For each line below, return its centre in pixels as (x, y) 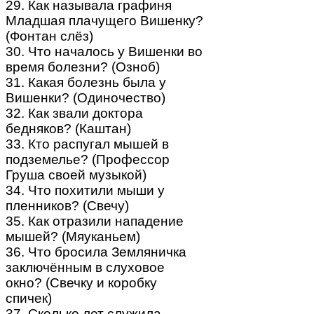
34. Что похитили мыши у (85, 190)
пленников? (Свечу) (67, 205)
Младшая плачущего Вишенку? (104, 20)
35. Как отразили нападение (95, 221)
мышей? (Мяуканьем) (73, 236)
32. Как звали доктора (74, 113)
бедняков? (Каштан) (68, 128)
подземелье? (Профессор (88, 159)
